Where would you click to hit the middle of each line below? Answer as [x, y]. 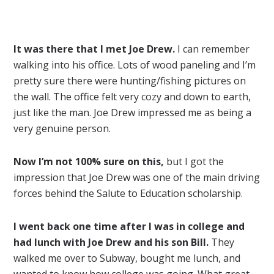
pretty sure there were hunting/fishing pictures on [130, 80]
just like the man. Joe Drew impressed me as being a [133, 112]
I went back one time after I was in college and [129, 226]
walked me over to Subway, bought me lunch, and [127, 258]
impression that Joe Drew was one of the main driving [137, 177]
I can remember [213, 49]
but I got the [194, 161]
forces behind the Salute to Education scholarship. [128, 193]
